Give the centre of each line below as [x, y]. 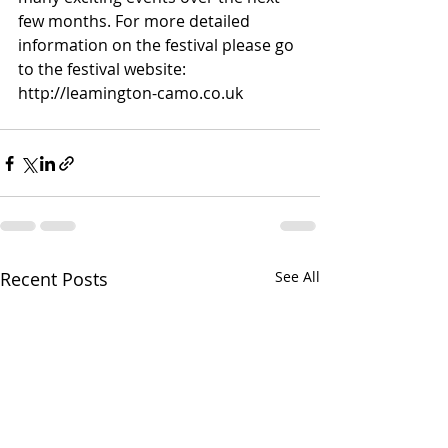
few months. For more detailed [136, 21]
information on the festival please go [158, 45]
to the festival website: [104, 69]
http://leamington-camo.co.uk [130, 93]
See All [297, 277]
